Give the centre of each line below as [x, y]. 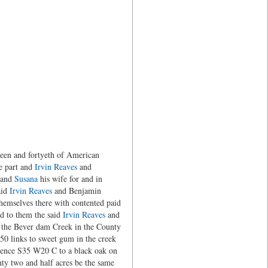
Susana [26, 179]
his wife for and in [70, 179]
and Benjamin [76, 191]
